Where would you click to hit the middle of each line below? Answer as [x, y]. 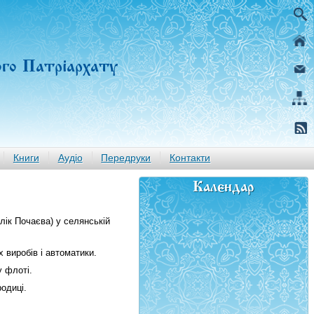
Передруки [126, 158]
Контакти [190, 158]
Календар [224, 184]
